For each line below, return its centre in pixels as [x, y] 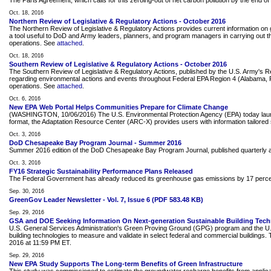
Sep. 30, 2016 [27, 191]
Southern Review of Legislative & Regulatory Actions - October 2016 [118, 64]
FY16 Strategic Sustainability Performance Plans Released [101, 171]
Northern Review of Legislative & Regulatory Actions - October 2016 [117, 21]
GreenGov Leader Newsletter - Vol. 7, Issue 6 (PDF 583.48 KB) [106, 200]
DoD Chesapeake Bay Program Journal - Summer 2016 [95, 143]
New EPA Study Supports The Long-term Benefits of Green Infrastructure [126, 264]
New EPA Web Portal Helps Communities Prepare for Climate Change [119, 107]
